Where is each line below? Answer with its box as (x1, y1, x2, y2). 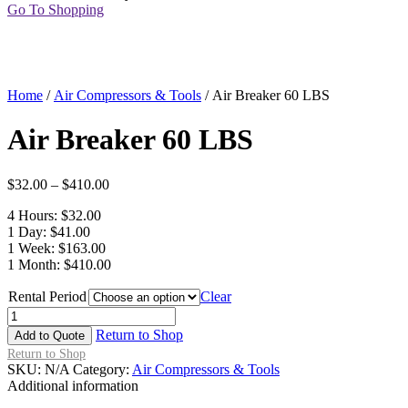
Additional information (7, 377, 138, 393)
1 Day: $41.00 (7, 223, 90, 240)
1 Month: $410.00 (7, 256, 111, 272)
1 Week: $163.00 (7, 240, 106, 256)
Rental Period (8, 288, 87, 304)
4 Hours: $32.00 (7, 207, 101, 223)
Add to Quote (15, 328, 85, 342)
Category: (73, 361, 132, 377)
